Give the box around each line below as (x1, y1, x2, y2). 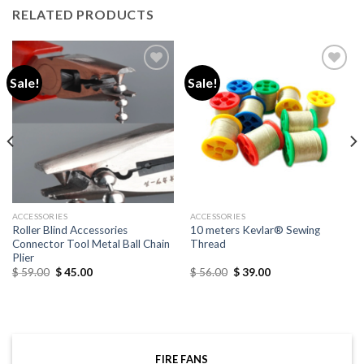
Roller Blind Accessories (11, 223, 128, 237)
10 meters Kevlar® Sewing (189, 223, 320, 237)
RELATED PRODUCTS (12, 6, 154, 23)
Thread (189, 237, 226, 251)
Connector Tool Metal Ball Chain (11, 237, 170, 251)
